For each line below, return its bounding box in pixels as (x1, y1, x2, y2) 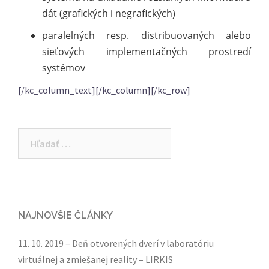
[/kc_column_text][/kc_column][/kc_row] (18, 83, 190, 96)
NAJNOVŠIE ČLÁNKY (18, 209, 113, 221)
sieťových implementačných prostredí (42, 44, 251, 58)
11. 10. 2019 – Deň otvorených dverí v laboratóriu (18, 237, 214, 249)
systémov (42, 61, 85, 74)
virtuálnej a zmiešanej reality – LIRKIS (18, 253, 173, 265)
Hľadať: (18, 130, 49, 142)
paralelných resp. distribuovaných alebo (42, 28, 251, 42)
